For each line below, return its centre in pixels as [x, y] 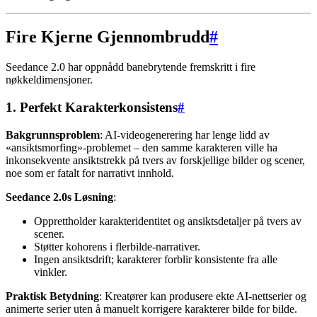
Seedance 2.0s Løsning [59, 197]
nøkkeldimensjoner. [49, 80]
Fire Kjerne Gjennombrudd [108, 37]
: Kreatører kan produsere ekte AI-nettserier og [203, 296]
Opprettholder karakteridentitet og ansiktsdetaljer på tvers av [168, 221]
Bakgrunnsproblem [53, 134]
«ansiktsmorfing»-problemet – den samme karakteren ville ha [142, 147]
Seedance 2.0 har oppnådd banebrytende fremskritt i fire [131, 67]
